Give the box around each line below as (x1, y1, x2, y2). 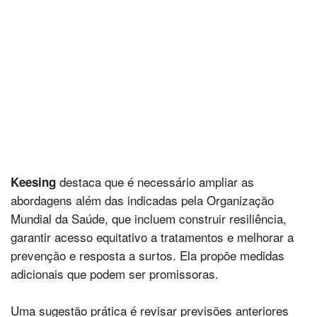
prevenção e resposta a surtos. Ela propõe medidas (11, 246, 284, 264)
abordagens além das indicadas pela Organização (11, 191, 274, 209)
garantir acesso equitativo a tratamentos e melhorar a (11, 228, 294, 246)
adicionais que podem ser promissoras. (11, 265, 219, 282)
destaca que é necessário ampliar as (56, 173, 254, 190)
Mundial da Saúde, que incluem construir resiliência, (11, 209, 287, 227)
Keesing (11, 173, 56, 190)
